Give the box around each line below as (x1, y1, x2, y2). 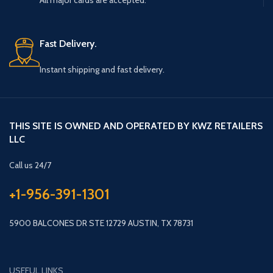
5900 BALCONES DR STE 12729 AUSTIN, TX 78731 (9, 218, 194, 229)
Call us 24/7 (9, 160, 52, 171)
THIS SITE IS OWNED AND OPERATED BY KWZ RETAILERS (9, 120, 263, 132)
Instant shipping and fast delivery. (40, 64, 165, 75)
